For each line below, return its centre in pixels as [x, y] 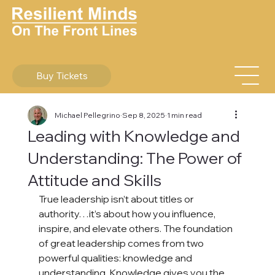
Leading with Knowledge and [134, 136]
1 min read [184, 115]
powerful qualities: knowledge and [116, 258]
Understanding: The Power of [134, 158]
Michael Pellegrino [87, 115]
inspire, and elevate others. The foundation [136, 228]
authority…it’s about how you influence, [128, 213]
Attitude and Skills [94, 180]
